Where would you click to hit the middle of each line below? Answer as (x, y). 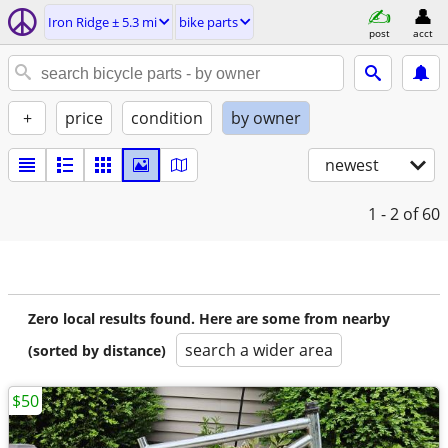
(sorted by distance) (97, 350)
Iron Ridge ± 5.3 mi (102, 22)
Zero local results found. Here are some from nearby (209, 318)
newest (352, 165)
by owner (266, 118)
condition (167, 118)
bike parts (208, 22)
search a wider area (259, 350)
